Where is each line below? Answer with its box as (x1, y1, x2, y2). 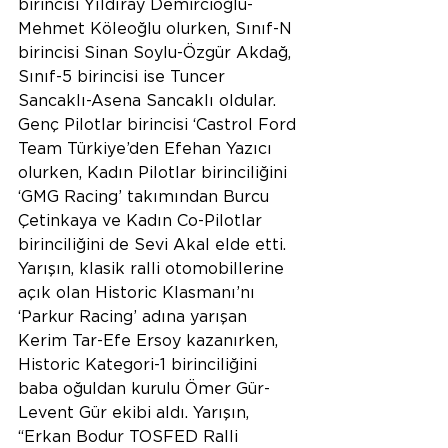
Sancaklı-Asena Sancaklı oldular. (18, 92, 281, 109)
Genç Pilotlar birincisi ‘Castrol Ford (18, 116, 301, 133)
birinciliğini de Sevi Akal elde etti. (18, 236, 291, 253)
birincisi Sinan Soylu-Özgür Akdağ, (18, 44, 296, 61)
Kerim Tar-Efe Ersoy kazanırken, (18, 332, 283, 349)
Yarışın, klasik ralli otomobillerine (18, 260, 289, 277)
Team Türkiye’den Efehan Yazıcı (18, 140, 277, 157)
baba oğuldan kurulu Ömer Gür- (18, 380, 270, 397)
